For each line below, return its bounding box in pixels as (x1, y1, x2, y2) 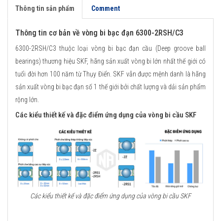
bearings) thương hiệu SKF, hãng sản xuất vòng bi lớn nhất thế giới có (15, 57, 206, 66)
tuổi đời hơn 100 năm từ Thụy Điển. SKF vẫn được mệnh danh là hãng (15, 70, 206, 78)
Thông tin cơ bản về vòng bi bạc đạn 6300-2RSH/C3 (15, 28, 184, 38)
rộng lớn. (15, 96, 39, 104)
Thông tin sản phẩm (15, 4, 74, 13)
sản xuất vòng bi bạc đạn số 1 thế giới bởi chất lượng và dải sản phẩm (15, 83, 206, 91)
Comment (91, 4, 120, 13)
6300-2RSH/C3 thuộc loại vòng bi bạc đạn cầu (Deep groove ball (15, 44, 206, 53)
